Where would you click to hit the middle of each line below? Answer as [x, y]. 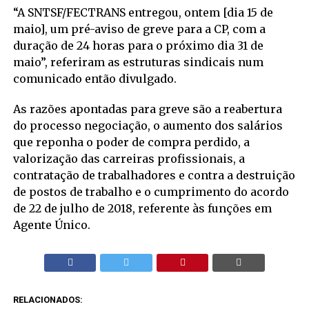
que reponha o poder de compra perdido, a [131, 142]
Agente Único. [51, 225]
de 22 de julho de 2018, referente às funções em [142, 208]
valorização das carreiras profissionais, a [129, 158]
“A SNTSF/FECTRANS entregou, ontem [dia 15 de [143, 12]
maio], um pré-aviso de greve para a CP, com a [139, 29]
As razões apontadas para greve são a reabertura [147, 109]
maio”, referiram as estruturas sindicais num [138, 62]
